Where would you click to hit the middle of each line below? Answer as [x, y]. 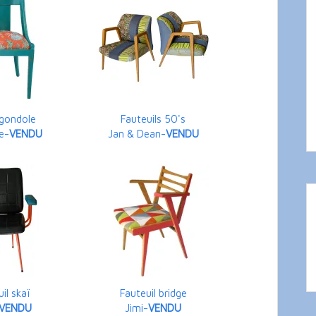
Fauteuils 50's [153, 119]
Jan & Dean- [136, 134]
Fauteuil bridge [153, 293]
